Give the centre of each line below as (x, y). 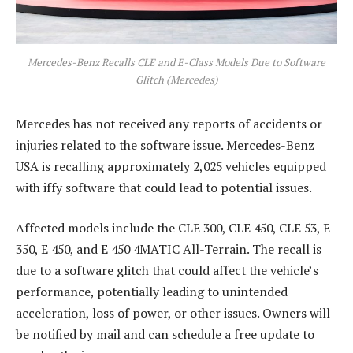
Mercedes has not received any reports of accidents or (169, 123)
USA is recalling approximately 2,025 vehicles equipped (171, 166)
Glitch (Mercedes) (176, 79)
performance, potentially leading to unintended (152, 292)
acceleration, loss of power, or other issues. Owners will (173, 313)
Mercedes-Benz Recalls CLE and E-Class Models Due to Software (176, 62)
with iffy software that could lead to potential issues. (164, 187)
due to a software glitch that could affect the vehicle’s (167, 271)
